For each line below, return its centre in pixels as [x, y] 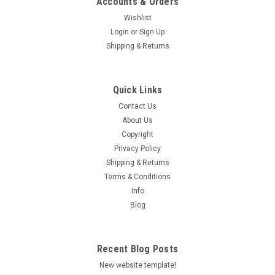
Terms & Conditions [137, 177]
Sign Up [152, 32]
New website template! [137, 265]
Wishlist [137, 18]
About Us [137, 120]
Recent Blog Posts [137, 249]
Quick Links [137, 90]
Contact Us [137, 106]
